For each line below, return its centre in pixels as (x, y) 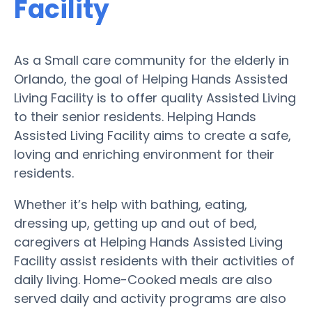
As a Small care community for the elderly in (151, 60)
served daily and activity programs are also (150, 298)
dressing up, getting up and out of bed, (135, 223)
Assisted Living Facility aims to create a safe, (153, 135)
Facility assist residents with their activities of (154, 260)
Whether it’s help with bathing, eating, (131, 204)
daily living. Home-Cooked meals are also (143, 279)
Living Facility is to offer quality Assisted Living (155, 97)
